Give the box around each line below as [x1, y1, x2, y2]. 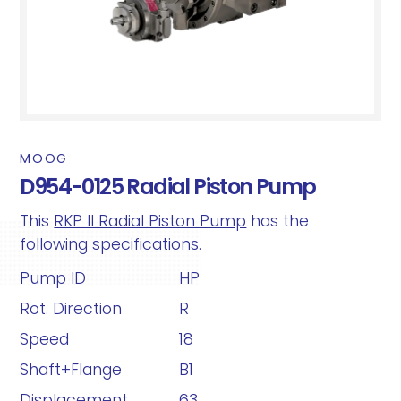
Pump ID [20, 268, 87, 289]
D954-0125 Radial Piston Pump [20, 172, 316, 201]
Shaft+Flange [20, 359, 123, 380]
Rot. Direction [20, 298, 123, 320]
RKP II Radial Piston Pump [54, 210, 247, 232]
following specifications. [20, 234, 202, 255]
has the [246, 210, 310, 232]
